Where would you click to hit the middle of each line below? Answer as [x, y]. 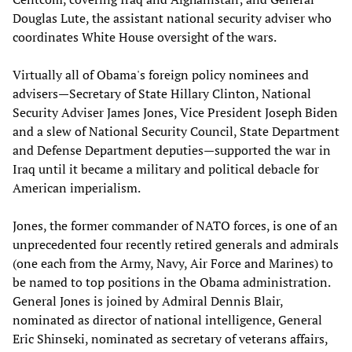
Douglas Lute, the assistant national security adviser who [172, 18]
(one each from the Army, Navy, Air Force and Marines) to [173, 264]
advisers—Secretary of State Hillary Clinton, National [162, 94]
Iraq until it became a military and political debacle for [166, 169]
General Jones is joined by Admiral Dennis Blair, [148, 301]
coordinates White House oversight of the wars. [145, 37]
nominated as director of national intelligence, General [167, 320]
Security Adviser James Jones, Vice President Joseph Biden [175, 113]
